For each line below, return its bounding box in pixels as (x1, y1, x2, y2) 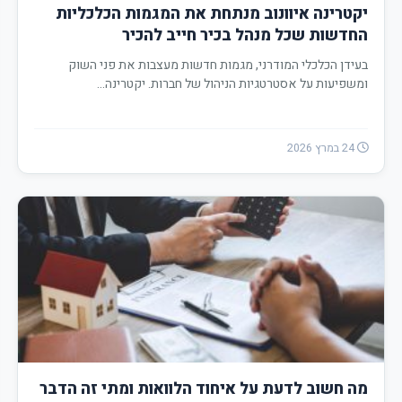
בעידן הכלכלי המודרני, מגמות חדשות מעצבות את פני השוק (68, 56, 369, 74)
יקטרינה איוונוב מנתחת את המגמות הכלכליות (56, 2, 369, 26)
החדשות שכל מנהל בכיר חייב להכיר (122, 23, 369, 48)
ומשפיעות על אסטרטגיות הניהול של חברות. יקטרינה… (97, 74, 369, 93)
